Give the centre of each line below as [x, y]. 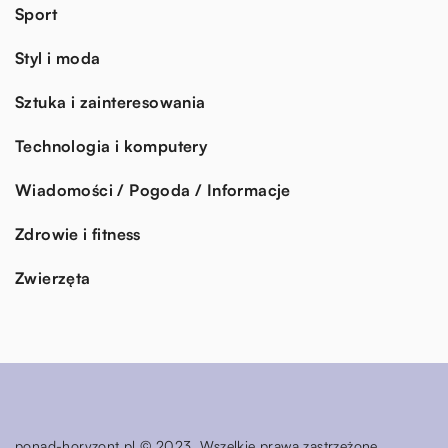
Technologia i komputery [111, 145]
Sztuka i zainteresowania [110, 101]
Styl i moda [58, 57]
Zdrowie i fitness [78, 233]
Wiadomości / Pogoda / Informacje [153, 189]
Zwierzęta [53, 277]
